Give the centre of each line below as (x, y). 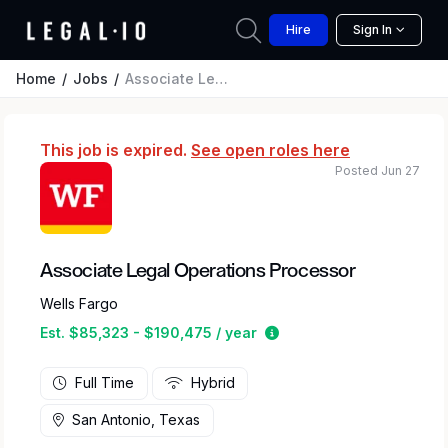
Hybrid (212, 383)
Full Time (105, 383)
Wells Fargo (79, 303)
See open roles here (270, 150)
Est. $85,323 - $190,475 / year (148, 332)
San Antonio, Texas (136, 420)
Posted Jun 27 (377, 170)
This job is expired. (115, 150)
